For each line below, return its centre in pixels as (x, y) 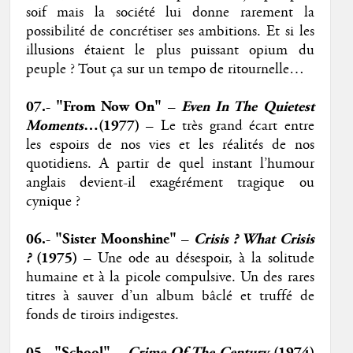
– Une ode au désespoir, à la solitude (196, 259)
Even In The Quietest (247, 107)
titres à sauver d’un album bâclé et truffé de (170, 297)
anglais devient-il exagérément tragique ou (170, 183)
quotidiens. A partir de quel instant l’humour (170, 164)
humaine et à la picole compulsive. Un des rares (170, 278)
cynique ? (53, 202)
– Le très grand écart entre (227, 126)
